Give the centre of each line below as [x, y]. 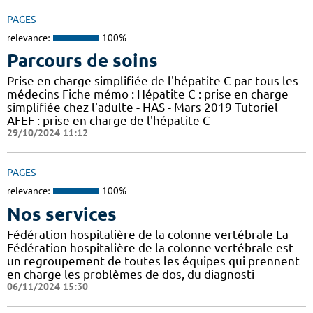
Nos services [62, 214]
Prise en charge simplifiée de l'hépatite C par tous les [153, 81]
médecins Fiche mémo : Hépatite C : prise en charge [148, 94]
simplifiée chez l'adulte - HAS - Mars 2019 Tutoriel [143, 108]
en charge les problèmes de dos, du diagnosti [131, 274]
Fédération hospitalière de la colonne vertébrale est [150, 247]
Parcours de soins [82, 61]
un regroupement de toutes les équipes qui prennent [153, 261]
